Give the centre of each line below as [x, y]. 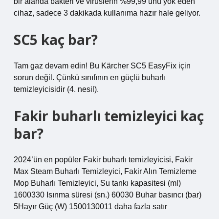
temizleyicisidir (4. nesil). [56, 89]
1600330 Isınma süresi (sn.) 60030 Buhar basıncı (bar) [108, 195]
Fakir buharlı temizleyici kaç [109, 116]
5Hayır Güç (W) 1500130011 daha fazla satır [90, 207]
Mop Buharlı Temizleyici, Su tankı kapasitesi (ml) [97, 183]
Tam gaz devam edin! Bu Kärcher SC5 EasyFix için [102, 66]
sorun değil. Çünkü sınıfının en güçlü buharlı [90, 77]
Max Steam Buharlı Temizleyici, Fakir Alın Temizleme [105, 171]
